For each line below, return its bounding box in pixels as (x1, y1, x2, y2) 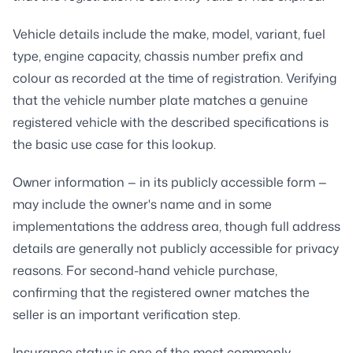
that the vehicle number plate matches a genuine (13, 91, 308, 109)
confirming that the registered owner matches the (13, 283, 310, 301)
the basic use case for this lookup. (13, 135, 216, 153)
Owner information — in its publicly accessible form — (13, 173, 327, 191)
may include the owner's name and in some (13, 195, 272, 213)
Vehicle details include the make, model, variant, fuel (13, 24, 325, 43)
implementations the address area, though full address (13, 217, 340, 235)
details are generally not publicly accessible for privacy (13, 239, 339, 257)
